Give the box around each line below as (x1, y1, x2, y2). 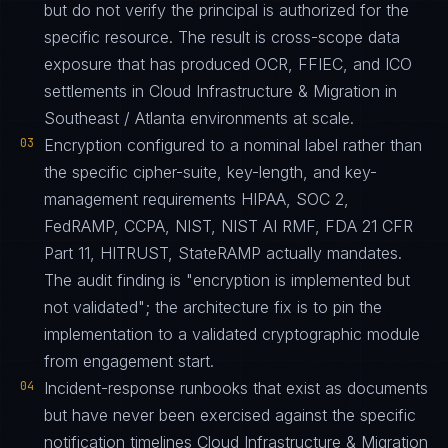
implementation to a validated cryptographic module (44, 324, 420, 344)
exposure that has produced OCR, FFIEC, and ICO (44, 54, 412, 74)
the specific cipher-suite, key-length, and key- (44, 162, 377, 182)
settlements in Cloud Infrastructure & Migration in (44, 81, 397, 101)
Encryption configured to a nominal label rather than (44, 135, 422, 155)
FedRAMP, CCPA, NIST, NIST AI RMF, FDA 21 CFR (44, 216, 413, 236)
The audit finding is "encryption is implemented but (44, 270, 410, 290)
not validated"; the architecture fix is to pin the (44, 297, 382, 317)
